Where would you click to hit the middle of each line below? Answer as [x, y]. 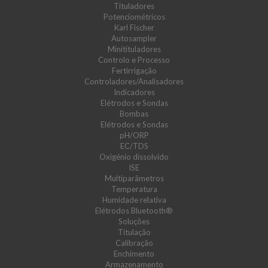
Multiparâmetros [134, 178]
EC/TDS [134, 146]
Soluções [134, 221]
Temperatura [134, 189]
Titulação [134, 232]
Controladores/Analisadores [134, 81]
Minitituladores [134, 49]
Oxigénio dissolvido [134, 157]
